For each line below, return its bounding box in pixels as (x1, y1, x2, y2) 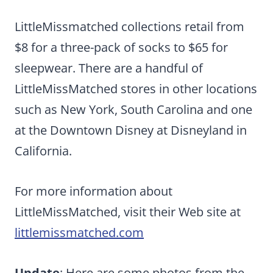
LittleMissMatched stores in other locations (15, 80, 257, 97)
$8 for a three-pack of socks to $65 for (15, 38, 228, 55)
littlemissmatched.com (15, 224, 144, 241)
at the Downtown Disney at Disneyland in (15, 121, 247, 138)
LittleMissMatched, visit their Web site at (15, 203, 241, 220)
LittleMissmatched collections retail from (15, 18, 244, 35)
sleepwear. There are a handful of (15, 59, 203, 76)
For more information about (15, 182, 172, 199)
